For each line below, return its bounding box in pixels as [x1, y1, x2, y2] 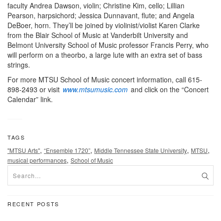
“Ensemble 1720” [44, 146, 90, 155]
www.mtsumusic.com [63, 84, 128, 95]
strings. [7, 60, 30, 70]
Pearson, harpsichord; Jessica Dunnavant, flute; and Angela [7, 10, 194, 21]
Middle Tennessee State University [94, 146, 187, 155]
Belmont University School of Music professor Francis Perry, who [7, 40, 209, 50]
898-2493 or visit [7, 84, 62, 95]
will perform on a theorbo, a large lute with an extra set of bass [7, 50, 202, 60]
